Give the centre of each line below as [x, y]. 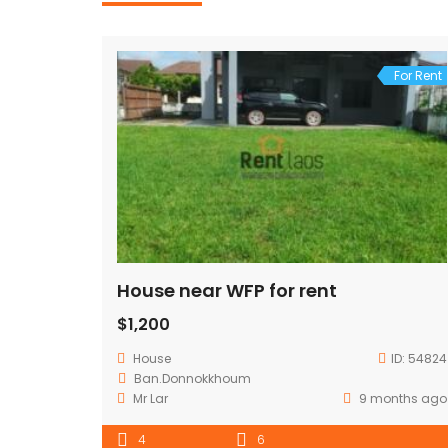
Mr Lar [150, 398]
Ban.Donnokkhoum [192, 378]
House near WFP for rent [227, 290]
